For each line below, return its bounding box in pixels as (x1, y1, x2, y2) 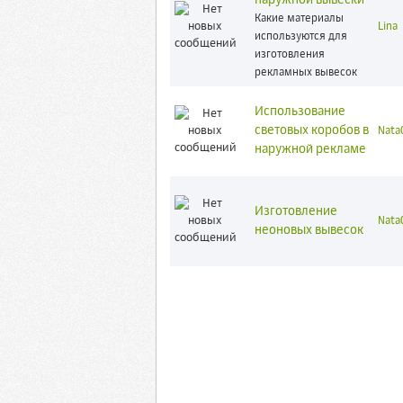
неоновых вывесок (254, 224, 363, 237)
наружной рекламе (254, 143, 366, 156)
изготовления (254, 49, 325, 60)
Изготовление (254, 205, 337, 218)
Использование (254, 105, 345, 118)
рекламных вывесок (254, 67, 357, 78)
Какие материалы (254, 13, 344, 24)
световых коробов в (254, 124, 369, 137)
